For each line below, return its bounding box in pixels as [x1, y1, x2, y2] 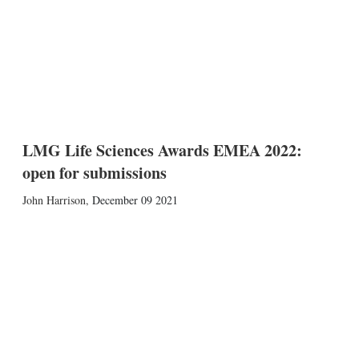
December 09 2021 [91, 192, 178, 208]
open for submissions [22, 161, 167, 184]
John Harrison [22, 192, 86, 208]
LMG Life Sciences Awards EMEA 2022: [22, 139, 302, 162]
